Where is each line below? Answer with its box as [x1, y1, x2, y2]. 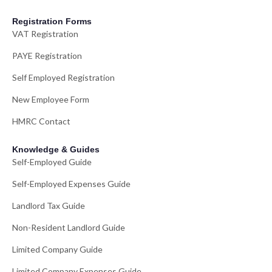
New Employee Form [12, 93, 89, 104]
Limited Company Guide [12, 243, 103, 254]
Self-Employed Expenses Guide [12, 178, 131, 189]
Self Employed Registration [12, 72, 115, 83]
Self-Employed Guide [12, 156, 92, 167]
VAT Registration [12, 28, 78, 39]
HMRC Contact [12, 115, 70, 126]
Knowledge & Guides [12, 144, 100, 154]
